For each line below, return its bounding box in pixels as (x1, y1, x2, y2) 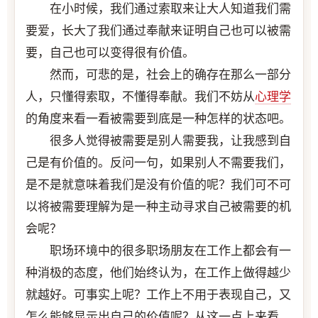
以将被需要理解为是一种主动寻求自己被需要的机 (26, 199, 291, 214)
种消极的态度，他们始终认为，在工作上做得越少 (26, 265, 291, 280)
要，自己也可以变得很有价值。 (26, 45, 194, 60)
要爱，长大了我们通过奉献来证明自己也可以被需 (26, 23, 291, 38)
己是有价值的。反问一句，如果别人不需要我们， (26, 155, 291, 170)
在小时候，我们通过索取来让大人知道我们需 (26, 1, 291, 16)
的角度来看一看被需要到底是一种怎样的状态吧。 (26, 111, 291, 126)
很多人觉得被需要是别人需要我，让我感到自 (26, 133, 291, 148)
